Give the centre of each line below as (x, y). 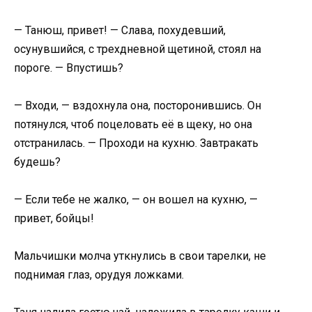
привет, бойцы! (54, 218)
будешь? (37, 162)
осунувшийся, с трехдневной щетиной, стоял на (138, 49)
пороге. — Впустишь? (69, 68)
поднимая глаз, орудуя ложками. (99, 275)
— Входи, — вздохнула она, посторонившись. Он (138, 105)
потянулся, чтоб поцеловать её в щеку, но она (133, 124)
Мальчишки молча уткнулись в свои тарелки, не (140, 256)
